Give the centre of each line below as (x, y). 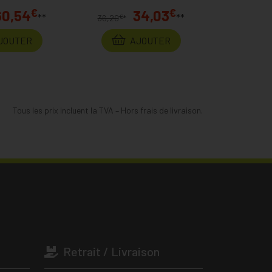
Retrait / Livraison (110, 251)
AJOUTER (149, 40)
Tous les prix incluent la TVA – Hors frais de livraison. (108, 110)
